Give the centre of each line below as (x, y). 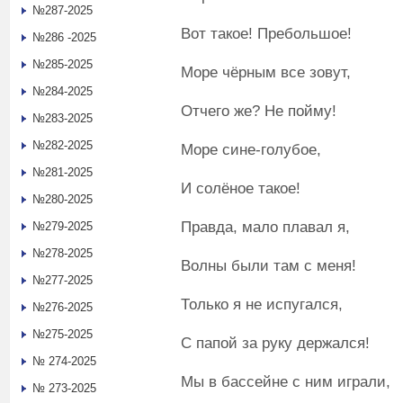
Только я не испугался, (262, 304)
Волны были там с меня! (269, 265)
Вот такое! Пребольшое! (266, 33)
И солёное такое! (241, 188)
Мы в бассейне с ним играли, (286, 381)
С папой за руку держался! (275, 343)
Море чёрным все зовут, (266, 72)
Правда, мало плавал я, (265, 227)
